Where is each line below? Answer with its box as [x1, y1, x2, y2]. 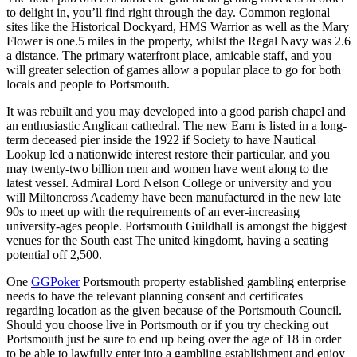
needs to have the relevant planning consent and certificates [6, 288, 303, 303]
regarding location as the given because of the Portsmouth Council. [6, 303, 342, 317]
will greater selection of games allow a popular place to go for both [6, 62, 341, 76]
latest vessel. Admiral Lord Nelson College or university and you [6, 175, 331, 190]
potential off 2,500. [6, 247, 102, 261]
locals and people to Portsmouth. [6, 76, 170, 91]
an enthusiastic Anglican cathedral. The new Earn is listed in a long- [6, 118, 347, 132]
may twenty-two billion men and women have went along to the [6, 161, 328, 175]
